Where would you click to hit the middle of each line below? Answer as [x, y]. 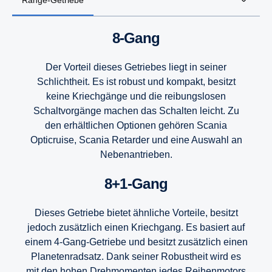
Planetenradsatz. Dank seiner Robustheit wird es [136, 256]
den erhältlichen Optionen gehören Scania [136, 125]
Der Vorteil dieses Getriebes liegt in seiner [136, 67]
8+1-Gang [140, 183]
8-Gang [140, 38]
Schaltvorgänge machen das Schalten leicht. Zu [136, 110]
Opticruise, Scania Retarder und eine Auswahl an [136, 140]
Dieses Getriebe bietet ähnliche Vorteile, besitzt [136, 212]
